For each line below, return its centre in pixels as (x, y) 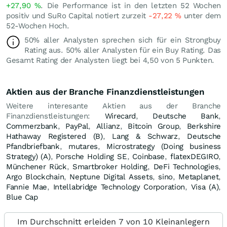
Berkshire (204, 126)
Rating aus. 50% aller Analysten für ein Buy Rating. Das (123, 50)
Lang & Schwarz (145, 136)
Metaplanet (199, 177)
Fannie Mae (27, 187)
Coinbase (149, 156)
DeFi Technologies (186, 166)
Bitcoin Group (154, 126)
